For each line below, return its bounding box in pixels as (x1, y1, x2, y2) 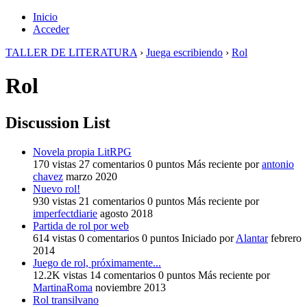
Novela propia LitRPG (33, 145, 132, 158)
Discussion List (5, 113, 110, 132)
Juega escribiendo (146, 47, 223, 58)
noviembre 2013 (95, 281, 166, 293)
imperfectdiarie (33, 207, 97, 219)
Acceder (33, 23, 69, 35)
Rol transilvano (33, 293, 99, 306)
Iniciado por (182, 232, 236, 244)
